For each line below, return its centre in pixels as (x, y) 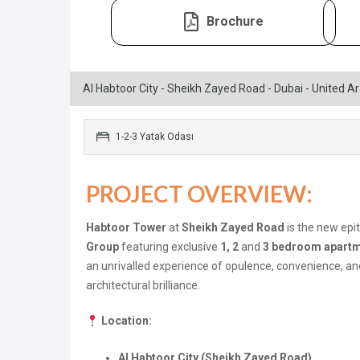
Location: (126, 321)
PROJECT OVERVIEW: (199, 194)
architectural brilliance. (143, 286)
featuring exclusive (170, 247)
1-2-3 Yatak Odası (153, 137)
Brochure (235, 22)
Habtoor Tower (126, 228)
